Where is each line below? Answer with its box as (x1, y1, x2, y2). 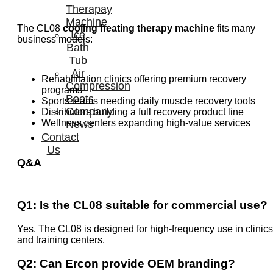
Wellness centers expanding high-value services (41, 117, 250, 128)
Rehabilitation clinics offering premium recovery (41, 73, 246, 84)
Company (66, 105, 113, 118)
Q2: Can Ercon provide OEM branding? (17, 257, 235, 270)
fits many (214, 23, 255, 34)
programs (41, 84, 82, 95)
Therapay (66, 3, 112, 15)
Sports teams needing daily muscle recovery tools (41, 95, 255, 106)
